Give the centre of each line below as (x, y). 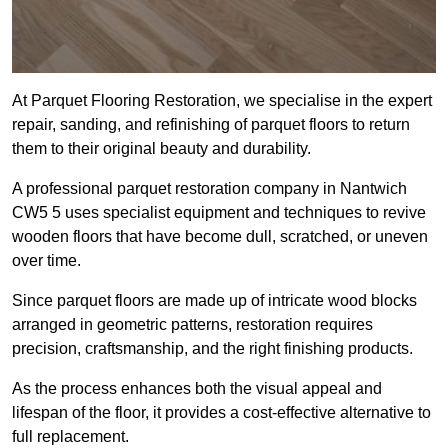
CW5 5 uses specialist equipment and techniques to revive (219, 213)
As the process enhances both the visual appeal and (197, 389)
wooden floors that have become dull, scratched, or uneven (220, 237)
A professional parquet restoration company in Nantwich (209, 189)
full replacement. (70, 437)
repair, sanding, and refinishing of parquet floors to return (211, 125)
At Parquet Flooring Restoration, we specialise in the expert (222, 101)
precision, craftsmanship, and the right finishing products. (212, 349)
